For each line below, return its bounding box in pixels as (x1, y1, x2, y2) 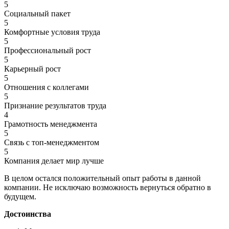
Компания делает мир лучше (4, 156, 104, 165)
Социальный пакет (4, 9, 71, 18)
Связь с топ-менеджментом (4, 138, 99, 147)
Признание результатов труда (4, 101, 106, 110)
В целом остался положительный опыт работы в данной (4, 173, 201, 182)
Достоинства (4, 209, 51, 218)
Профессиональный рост (4, 45, 91, 55)
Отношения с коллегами (4, 82, 89, 91)
